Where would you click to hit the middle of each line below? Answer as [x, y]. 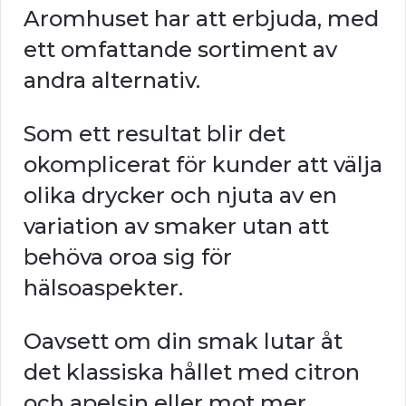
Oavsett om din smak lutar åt [183, 341]
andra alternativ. [112, 80]
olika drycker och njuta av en [180, 195]
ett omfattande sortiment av [180, 49]
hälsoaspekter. [103, 287]
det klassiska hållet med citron [192, 372]
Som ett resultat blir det [155, 133]
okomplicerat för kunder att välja [203, 164]
